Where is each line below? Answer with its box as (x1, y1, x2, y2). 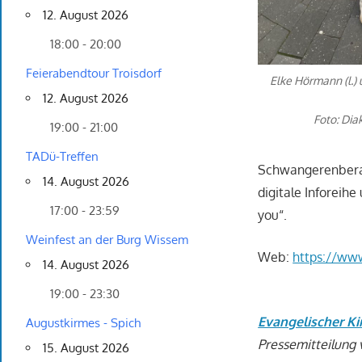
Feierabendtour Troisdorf (26, 65, 162, 82)
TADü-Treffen (26, 149, 99, 165)
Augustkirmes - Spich (26, 315, 141, 331)
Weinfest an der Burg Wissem (26, 232, 188, 248)
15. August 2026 (43, 340, 129, 356)
